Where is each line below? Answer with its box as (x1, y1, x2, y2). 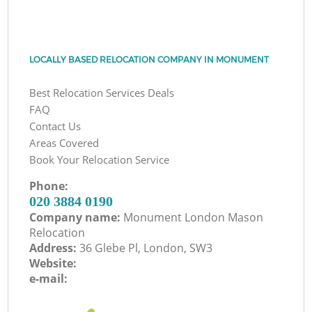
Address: (29, 240, 80, 256)
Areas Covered (29, 135, 100, 150)
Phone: (29, 178, 69, 194)
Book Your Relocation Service (29, 152, 170, 166)
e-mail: (29, 270, 68, 286)
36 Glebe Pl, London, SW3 (79, 240, 213, 256)
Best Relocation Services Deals (29, 85, 175, 100)
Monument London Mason (123, 209, 264, 225)
